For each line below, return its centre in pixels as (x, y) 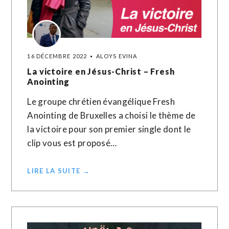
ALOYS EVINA (117, 56)
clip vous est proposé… (72, 143)
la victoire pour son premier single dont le (109, 129)
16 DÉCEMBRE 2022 (57, 56)
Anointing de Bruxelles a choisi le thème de (111, 115)
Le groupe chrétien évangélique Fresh (101, 101)
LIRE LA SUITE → (59, 171)
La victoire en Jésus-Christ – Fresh (101, 71)
